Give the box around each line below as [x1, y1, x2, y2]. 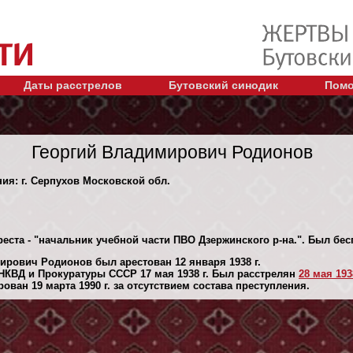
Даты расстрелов [24, 78, 122, 91]
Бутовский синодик [169, 78, 278, 91]
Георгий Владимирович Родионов [32, 141, 313, 162]
